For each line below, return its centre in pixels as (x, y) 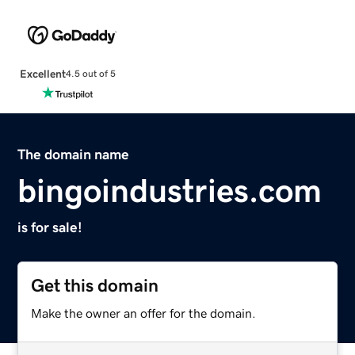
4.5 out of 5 (90, 74)
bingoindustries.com (170, 191)
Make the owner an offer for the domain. (144, 313)
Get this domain (95, 285)
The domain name (74, 154)
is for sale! (50, 227)
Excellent (42, 73)
